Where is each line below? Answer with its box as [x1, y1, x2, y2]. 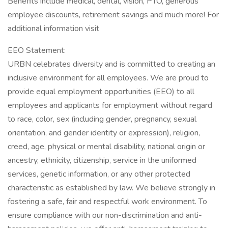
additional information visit [8, 23, 99, 34]
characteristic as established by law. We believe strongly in [8, 182, 215, 193]
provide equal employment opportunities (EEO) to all [8, 86, 194, 97]
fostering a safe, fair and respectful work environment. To [8, 196, 207, 207]
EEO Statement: [8, 45, 66, 56]
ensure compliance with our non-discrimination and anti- [8, 210, 202, 221]
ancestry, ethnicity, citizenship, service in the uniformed [8, 155, 196, 166]
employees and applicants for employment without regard [8, 100, 212, 111]
